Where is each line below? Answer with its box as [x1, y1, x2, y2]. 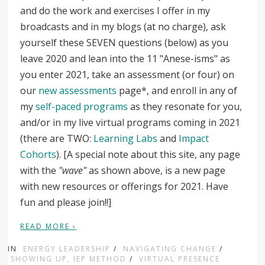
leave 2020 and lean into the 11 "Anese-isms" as [20, 51, 231, 65]
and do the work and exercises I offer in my [20, 4, 211, 17]
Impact [179, 131, 209, 145]
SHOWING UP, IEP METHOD [11, 253, 127, 264]
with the [20, 163, 59, 177]
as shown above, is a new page [86, 163, 226, 177]
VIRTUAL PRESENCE [139, 253, 221, 264]
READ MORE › [20, 221, 77, 231]
